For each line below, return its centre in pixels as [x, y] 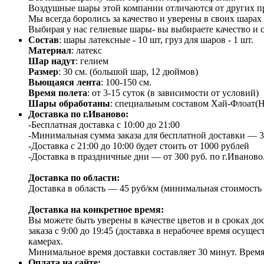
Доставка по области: [74, 178]
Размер [43, 72]
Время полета [58, 93]
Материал [50, 51]
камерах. [46, 242]
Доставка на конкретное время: [96, 210]
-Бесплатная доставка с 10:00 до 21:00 [104, 125]
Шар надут [52, 61]
